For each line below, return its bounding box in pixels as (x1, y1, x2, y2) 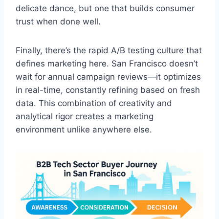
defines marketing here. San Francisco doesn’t (16, 58, 198, 68)
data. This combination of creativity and (16, 98, 172, 108)
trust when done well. (16, 16, 101, 26)
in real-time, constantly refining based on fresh (16, 85, 200, 95)
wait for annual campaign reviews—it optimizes (16, 71, 201, 82)
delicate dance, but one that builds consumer (16, 3, 195, 13)
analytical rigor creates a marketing (16, 111, 153, 121)
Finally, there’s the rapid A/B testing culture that (16, 45, 202, 55)
